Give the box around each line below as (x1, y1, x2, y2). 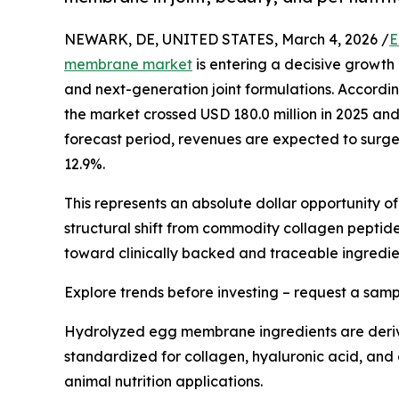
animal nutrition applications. (64, 371, 263, 390)
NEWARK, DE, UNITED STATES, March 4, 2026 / (64, 29, 389, 48)
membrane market (64, 54, 192, 73)
